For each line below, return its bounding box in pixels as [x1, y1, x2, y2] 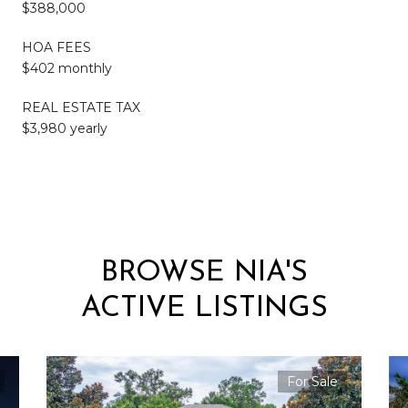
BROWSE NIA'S [100, 258, 308, 288]
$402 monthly [22, 59, 112, 76]
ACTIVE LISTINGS [80, 293, 328, 323]
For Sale [287, 372, 338, 390]
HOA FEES [22, 38, 91, 56]
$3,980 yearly [22, 119, 107, 137]
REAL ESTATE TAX [22, 98, 140, 116]
